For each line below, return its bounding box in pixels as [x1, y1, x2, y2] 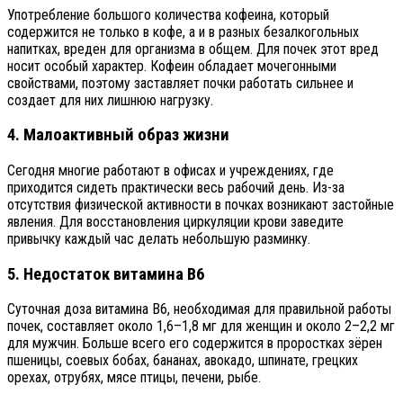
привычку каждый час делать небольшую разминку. [7, 230, 310, 247]
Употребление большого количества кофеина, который [7, 5, 329, 23]
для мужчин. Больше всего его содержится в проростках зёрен [7, 335, 382, 353]
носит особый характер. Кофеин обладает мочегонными [7, 57, 336, 75]
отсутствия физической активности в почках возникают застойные [7, 196, 394, 213]
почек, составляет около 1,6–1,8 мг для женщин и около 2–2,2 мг [7, 318, 395, 336]
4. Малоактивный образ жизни [7, 125, 229, 146]
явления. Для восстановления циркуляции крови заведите [7, 213, 344, 230]
